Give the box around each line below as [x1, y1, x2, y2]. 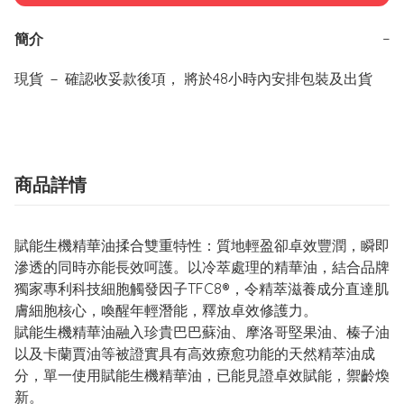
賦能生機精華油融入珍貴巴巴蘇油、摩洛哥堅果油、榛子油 [14, 323, 390, 342]
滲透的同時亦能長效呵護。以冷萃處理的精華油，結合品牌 [14, 258, 390, 277]
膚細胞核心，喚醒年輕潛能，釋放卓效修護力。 [14, 301, 317, 320]
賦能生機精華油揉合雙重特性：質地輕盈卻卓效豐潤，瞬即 [14, 236, 390, 255]
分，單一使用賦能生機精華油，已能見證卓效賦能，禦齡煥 [14, 366, 390, 385]
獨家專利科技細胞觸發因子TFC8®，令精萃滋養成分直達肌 [14, 280, 389, 298]
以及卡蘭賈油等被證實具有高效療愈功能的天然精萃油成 [14, 344, 375, 363]
